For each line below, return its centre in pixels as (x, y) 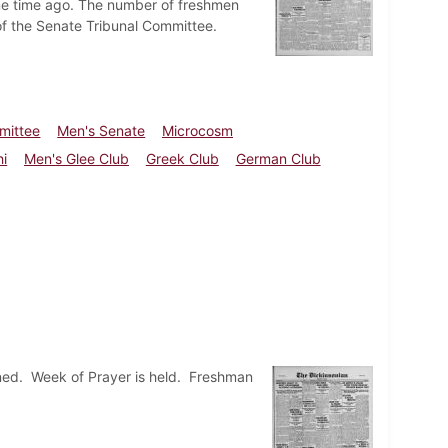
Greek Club (182, 158)
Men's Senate (101, 130)
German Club (278, 158)
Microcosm (198, 130)
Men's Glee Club (77, 158)
